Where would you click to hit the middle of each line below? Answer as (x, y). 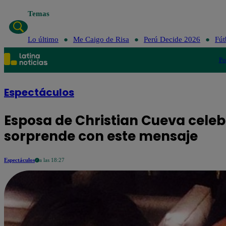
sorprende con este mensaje (101, 136)
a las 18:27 (52, 160)
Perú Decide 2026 (172, 39)
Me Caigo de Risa (101, 39)
